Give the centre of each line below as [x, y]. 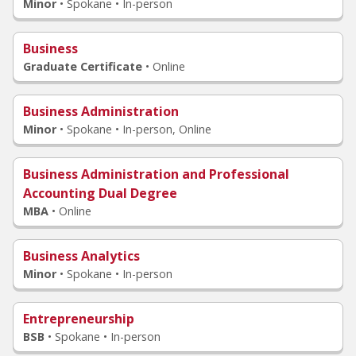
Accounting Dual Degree [100, 193]
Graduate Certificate [83, 66]
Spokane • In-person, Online [139, 129]
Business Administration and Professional [156, 174]
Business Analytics [81, 256]
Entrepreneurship [79, 319]
